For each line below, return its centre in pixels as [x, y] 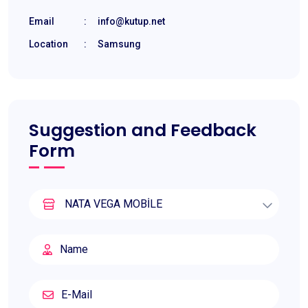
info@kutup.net [131, 22]
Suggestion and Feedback [143, 131]
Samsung [119, 44]
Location [48, 44]
